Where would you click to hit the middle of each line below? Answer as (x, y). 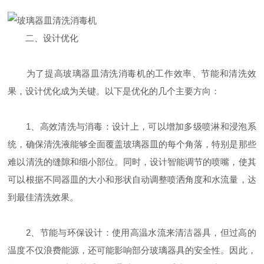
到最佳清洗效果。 (43, 197)
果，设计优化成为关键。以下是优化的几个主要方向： (114, 91)
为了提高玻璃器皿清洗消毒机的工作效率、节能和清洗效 (132, 74)
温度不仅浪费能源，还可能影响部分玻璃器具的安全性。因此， (132, 250)
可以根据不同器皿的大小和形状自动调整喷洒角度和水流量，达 (132, 180)
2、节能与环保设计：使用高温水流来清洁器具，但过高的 (132, 233)
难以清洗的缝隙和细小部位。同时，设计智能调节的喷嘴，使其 (132, 162)
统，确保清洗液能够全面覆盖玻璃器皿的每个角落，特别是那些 (132, 144)
